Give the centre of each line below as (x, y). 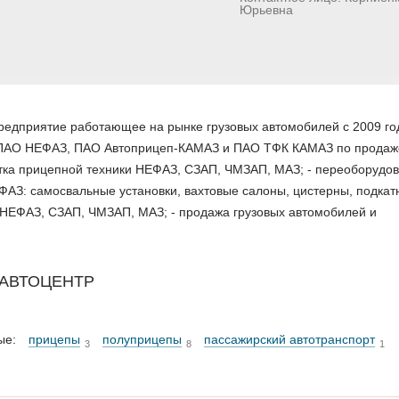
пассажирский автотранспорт (289, 339)
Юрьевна (266, 10)
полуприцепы (142, 339)
